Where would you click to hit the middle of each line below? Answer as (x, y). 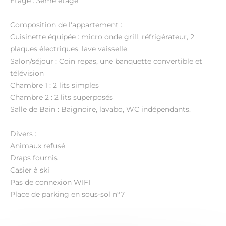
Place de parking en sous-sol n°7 (67, 194)
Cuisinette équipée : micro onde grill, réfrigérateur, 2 (102, 37)
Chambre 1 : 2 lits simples (54, 85)
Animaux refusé (38, 146)
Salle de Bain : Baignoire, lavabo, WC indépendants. (100, 109)
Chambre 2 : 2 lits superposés (62, 97)
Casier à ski (30, 170)
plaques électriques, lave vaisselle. (69, 49)
